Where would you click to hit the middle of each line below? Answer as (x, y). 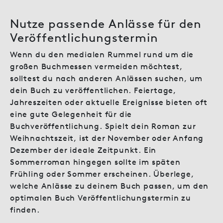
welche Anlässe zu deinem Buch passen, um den (110, 185)
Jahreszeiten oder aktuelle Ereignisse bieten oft (109, 102)
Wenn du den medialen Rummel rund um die (102, 54)
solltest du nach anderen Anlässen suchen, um (107, 78)
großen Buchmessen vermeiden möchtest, (96, 66)
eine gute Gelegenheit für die (71, 114)
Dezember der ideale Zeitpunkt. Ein (83, 150)
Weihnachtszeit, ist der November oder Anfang (107, 138)
